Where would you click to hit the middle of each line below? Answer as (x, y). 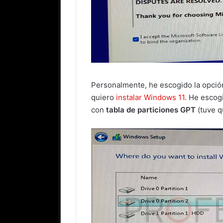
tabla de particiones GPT (151, 110)
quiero (104, 98)
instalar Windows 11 (150, 98)
